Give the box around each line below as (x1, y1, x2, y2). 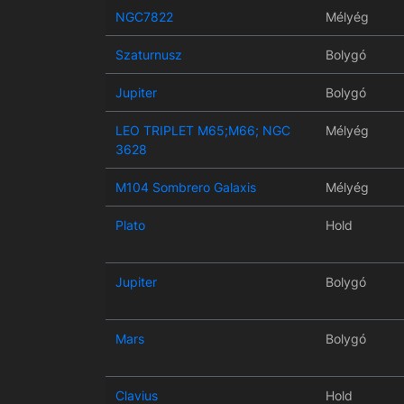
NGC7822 (115, 9, 173, 25)
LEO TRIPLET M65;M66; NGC (115, 123, 290, 139)
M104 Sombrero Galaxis (115, 179, 256, 196)
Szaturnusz (115, 47, 182, 63)
